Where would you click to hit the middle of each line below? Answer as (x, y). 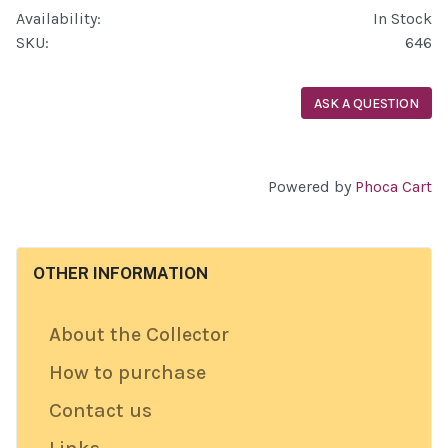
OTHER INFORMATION (120, 273)
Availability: (58, 19)
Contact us (100, 410)
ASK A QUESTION (366, 103)
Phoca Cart (393, 186)
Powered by (311, 186)
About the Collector (139, 334)
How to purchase (127, 372)
